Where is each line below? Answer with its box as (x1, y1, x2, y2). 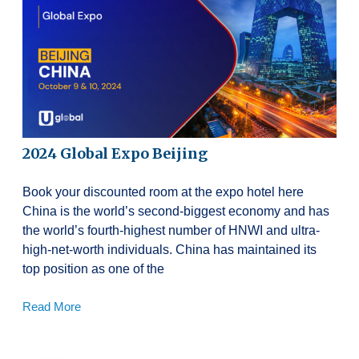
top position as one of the (22, 261, 164, 276)
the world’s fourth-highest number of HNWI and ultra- (22, 223, 320, 237)
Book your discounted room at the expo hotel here (22, 184, 304, 199)
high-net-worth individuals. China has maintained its (22, 242, 317, 256)
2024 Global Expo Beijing (22, 143, 208, 163)
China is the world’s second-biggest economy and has (22, 204, 329, 218)
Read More (22, 299, 81, 313)
